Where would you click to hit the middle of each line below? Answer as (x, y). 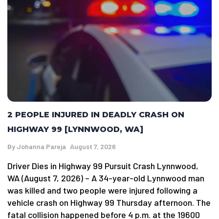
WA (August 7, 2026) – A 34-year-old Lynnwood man (106, 178)
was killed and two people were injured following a (102, 190)
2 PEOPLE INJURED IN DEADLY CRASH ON (96, 115)
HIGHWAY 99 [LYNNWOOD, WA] (75, 130)
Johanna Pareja (41, 147)
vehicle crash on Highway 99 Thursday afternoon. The (109, 203)
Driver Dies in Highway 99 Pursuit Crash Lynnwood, (103, 166)
